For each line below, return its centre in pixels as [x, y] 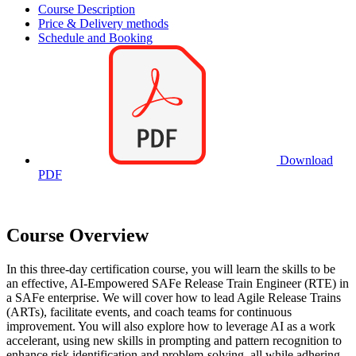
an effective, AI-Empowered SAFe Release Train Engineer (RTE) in [178, 283]
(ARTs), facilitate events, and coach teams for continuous [149, 311]
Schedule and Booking [95, 37]
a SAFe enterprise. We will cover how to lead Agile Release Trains [174, 297]
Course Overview [77, 235]
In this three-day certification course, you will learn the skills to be [171, 269]
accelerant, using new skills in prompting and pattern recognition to [174, 340]
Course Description [87, 9]
